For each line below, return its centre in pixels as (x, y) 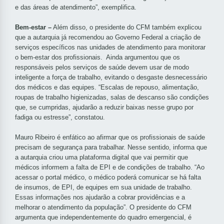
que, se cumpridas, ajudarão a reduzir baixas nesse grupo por (104, 107)
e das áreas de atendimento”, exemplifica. (76, 7)
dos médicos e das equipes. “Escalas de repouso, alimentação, (107, 87)
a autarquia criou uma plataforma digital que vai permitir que (101, 157)
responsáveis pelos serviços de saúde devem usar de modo (102, 67)
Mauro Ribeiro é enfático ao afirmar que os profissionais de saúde (110, 137)
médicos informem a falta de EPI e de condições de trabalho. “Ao (110, 167)
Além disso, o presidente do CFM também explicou (126, 27)
